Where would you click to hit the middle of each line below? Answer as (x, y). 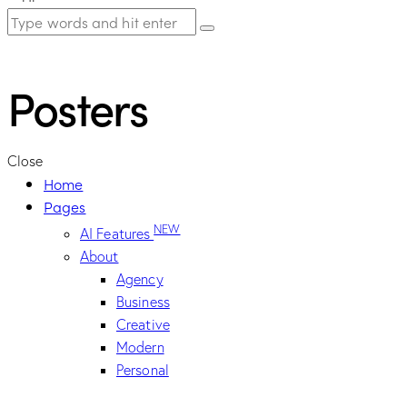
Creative (143, 325)
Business (143, 302)
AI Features (117, 234)
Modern (140, 347)
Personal (143, 370)
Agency (140, 279)
